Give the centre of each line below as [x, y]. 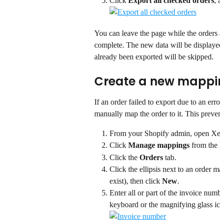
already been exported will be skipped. [154, 57]
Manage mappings [159, 145]
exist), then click [136, 181]
